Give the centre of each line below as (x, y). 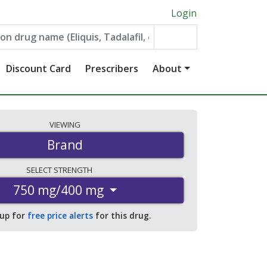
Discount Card (39, 69)
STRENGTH (74, 170)
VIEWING (65, 125)
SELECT (40, 170)
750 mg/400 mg (58, 190)
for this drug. (122, 216)
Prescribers (112, 69)
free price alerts (60, 216)
